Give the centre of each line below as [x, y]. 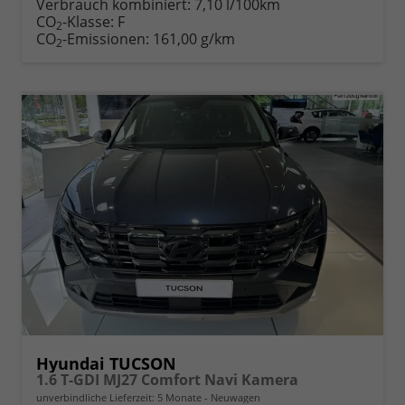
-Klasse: [88, 21]
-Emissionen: [108, 38]
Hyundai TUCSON [106, 364]
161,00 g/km [194, 38]
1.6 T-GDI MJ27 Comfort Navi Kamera [167, 380]
